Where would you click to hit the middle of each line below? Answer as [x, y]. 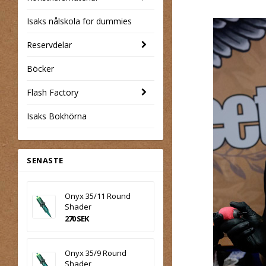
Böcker [40, 68]
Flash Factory [53, 92]
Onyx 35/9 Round [96, 253]
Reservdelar [49, 45]
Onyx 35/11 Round [98, 196]
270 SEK [77, 218]
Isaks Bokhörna [57, 116]
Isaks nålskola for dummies [79, 21]
